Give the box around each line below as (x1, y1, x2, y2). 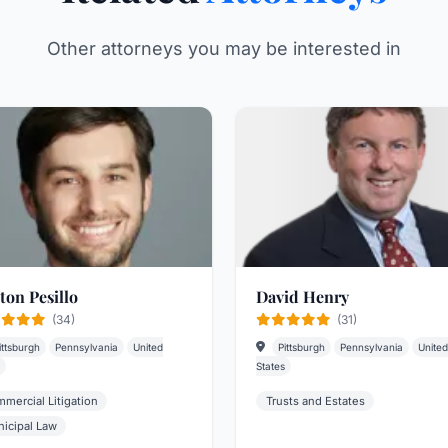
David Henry (256, 286, 349, 307)
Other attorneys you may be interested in (47, 38, 401, 59)
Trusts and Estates (265, 394, 365, 408)
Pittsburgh (278, 341, 325, 353)
